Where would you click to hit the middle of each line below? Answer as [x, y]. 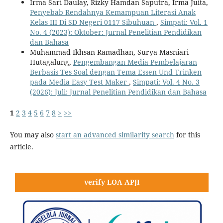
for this [187, 135]
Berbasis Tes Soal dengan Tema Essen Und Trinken [115, 72]
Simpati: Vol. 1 [184, 22]
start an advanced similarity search [115, 135]
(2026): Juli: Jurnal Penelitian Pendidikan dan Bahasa [118, 92]
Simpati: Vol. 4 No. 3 [166, 82]
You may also [33, 135]
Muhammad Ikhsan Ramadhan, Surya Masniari [109, 52]
